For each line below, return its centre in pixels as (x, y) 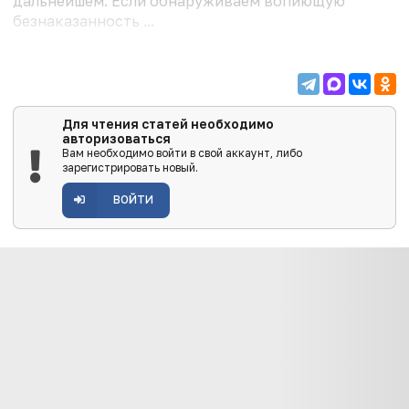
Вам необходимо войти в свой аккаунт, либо (182, 153)
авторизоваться (116, 139)
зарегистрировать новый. (130, 168)
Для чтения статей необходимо (168, 125)
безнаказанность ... (84, 21)
